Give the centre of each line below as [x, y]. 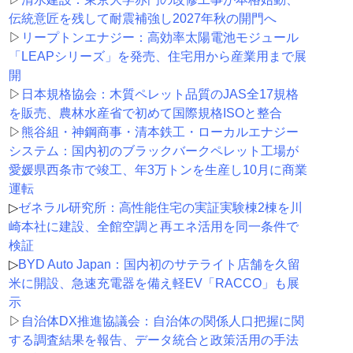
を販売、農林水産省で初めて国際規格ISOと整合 [145, 113]
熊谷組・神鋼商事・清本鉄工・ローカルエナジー [160, 132]
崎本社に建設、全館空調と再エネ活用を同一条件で [153, 227]
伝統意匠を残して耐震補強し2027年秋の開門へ [142, 19]
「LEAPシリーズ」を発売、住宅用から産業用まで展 [157, 57]
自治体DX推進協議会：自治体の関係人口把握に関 [162, 321]
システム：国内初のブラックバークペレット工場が [153, 151]
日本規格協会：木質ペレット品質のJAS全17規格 [160, 95]
